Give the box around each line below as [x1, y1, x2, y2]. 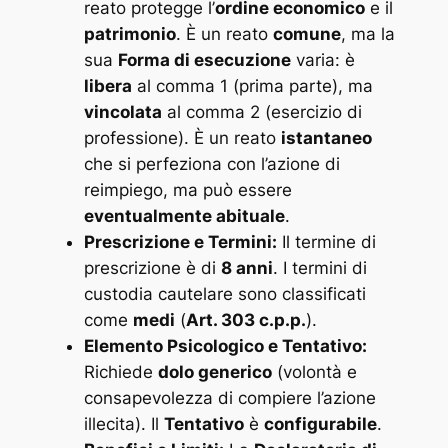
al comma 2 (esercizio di [161, 101, 362, 122]
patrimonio [83, 23, 176, 44]
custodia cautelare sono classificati [83, 283, 366, 304]
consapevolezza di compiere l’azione [83, 387, 376, 408]
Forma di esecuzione [117, 49, 291, 70]
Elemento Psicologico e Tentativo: [83, 335, 367, 356]
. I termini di [272, 257, 367, 278]
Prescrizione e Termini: [83, 231, 277, 252]
